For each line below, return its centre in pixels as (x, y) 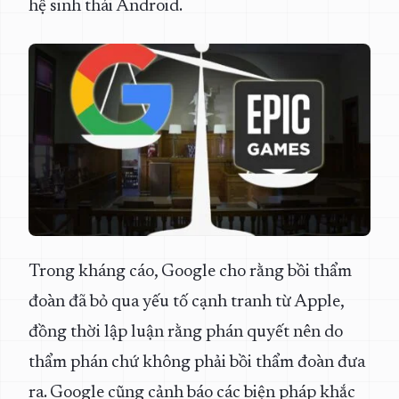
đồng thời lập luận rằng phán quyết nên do (186, 332)
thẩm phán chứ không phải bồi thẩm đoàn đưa (197, 362)
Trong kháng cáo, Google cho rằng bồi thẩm (190, 272)
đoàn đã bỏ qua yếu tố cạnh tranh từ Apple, (186, 302)
